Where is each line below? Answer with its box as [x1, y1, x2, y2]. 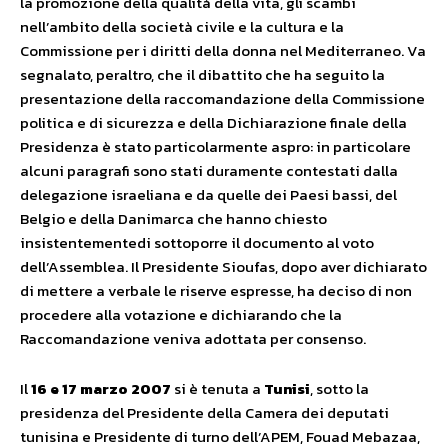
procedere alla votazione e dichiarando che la [20, 303, 342, 326]
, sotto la [310, 377, 369, 400]
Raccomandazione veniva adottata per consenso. [20, 327, 366, 350]
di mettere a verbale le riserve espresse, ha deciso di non [20, 279, 412, 302]
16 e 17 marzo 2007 [31, 377, 171, 400]
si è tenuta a [171, 377, 264, 400]
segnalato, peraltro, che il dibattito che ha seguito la [20, 63, 385, 86]
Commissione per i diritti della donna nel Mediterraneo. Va [20, 39, 426, 62]
